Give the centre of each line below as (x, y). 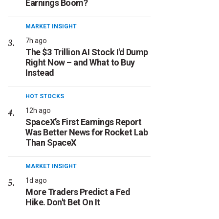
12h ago (38, 110)
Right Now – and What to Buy (80, 62)
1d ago (36, 180)
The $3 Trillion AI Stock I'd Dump (87, 52)
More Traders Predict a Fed (78, 192)
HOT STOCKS (45, 96)
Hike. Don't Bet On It (63, 202)
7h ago (36, 41)
